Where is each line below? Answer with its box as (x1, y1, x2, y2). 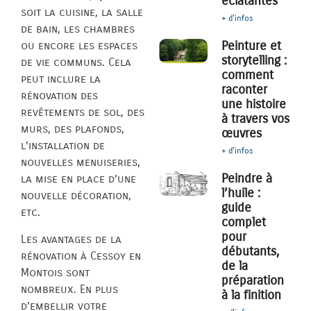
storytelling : (221, 53, 287, 69)
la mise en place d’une (21, 172, 136, 186)
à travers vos (221, 111, 290, 127)
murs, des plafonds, (21, 122, 124, 136)
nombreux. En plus (21, 282, 118, 296)
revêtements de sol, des (21, 106, 144, 119)
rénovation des (21, 89, 98, 103)
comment (221, 67, 274, 83)
